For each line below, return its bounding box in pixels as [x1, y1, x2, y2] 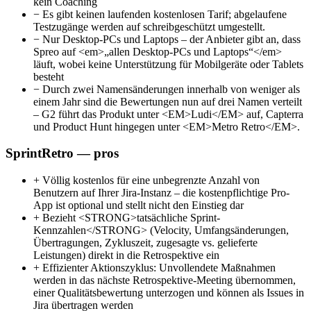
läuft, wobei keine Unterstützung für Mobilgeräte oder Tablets [33, 58, 303, 70]
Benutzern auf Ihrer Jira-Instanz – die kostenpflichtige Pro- [33, 187, 289, 199]
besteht [33, 70, 64, 83]
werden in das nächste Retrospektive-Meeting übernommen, [33, 274, 296, 287]
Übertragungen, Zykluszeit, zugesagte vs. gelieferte [33, 237, 258, 249]
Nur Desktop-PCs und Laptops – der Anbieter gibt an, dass [40, 33, 301, 45]
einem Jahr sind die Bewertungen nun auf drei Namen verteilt [33, 95, 302, 108]
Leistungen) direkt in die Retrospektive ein [33, 249, 219, 262]
